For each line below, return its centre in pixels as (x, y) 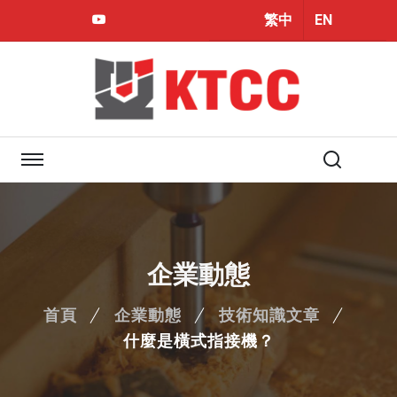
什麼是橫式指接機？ (198, 341)
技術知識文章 (269, 315)
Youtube (139, 19)
